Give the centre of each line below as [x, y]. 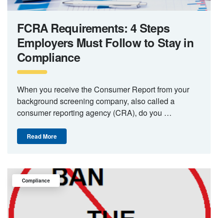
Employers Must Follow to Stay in [105, 42]
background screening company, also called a [96, 101]
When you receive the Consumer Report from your [103, 89]
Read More [42, 136]
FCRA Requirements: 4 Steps [93, 27]
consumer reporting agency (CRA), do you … [94, 112]
